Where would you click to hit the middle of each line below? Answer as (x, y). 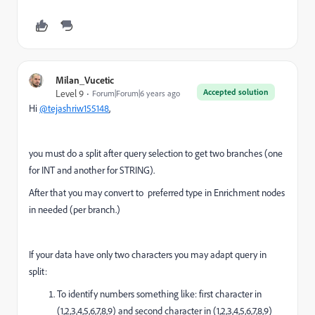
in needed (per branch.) (75, 209)
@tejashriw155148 (74, 108)
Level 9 (70, 93)
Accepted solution (236, 92)
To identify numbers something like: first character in (159, 294)
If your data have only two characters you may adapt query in (148, 254)
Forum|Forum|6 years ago (136, 93)
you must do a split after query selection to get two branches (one (156, 153)
